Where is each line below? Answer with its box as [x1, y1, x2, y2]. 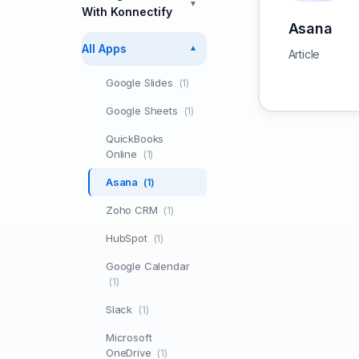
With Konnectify [82, 5, 172, 18]
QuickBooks [106, 132, 164, 145]
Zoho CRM [106, 204, 161, 216]
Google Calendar [106, 260, 190, 272]
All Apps [82, 42, 127, 55]
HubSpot [106, 232, 151, 244]
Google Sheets [106, 104, 181, 117]
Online [106, 147, 140, 160]
